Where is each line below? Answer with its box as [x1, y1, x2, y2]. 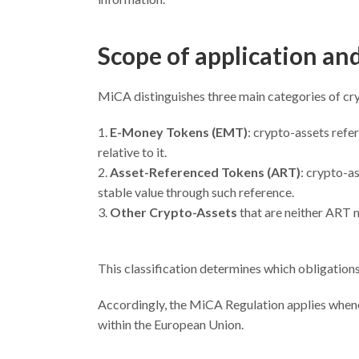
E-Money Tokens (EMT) [110, 124, 248, 139]
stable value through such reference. [98, 184, 294, 200]
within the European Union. [98, 317, 244, 332]
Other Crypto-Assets [110, 204, 237, 220]
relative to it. [98, 144, 167, 159]
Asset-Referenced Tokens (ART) [110, 164, 301, 179]
